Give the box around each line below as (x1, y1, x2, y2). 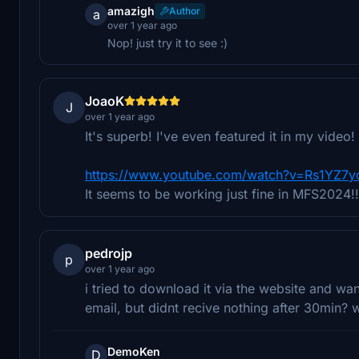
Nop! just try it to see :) (107, 35, 228, 50)
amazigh (107, 3, 155, 18)
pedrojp (85, 244, 132, 261)
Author (169, 4, 200, 17)
